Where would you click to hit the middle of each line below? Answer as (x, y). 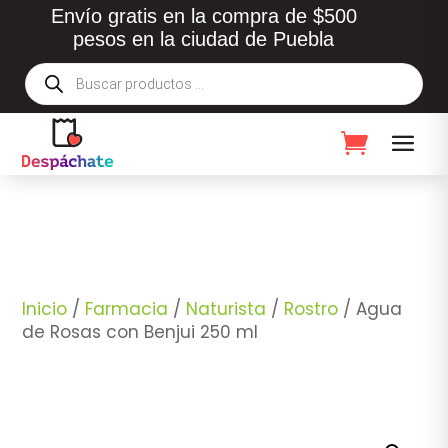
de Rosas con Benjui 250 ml (140, 331)
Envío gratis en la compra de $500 (203, 16)
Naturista (226, 308)
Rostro (311, 308)
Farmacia (127, 308)
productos (61, 98)
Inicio (45, 308)
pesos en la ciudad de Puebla (204, 39)
